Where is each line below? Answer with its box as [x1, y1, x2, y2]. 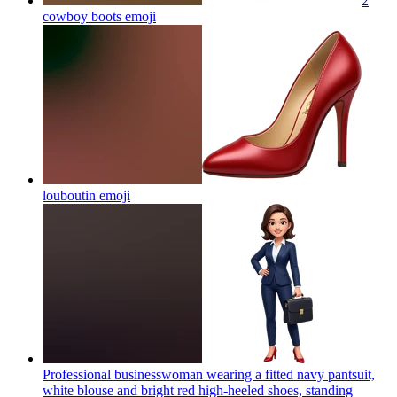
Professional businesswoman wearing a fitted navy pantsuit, [43, 366, 375, 382]
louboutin [43, 187, 96, 203]
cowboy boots [43, 8, 121, 24]
